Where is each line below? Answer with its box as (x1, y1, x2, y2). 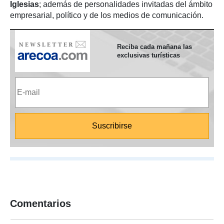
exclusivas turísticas (117, 51, 180, 59)
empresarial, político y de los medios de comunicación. (10, 11, 203, 19)
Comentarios (10, 198, 71, 209)
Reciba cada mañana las (117, 43, 192, 50)
